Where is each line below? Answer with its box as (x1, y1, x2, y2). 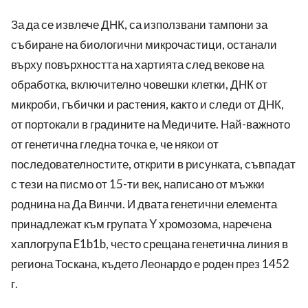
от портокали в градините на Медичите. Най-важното (11, 117, 290, 132)
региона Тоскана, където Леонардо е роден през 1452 (11, 256, 289, 272)
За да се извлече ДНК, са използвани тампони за (11, 17, 267, 32)
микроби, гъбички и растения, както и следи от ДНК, (11, 97, 284, 112)
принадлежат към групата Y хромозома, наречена (11, 217, 272, 232)
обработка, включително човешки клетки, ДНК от (11, 77, 267, 92)
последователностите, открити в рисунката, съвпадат (11, 157, 296, 172)
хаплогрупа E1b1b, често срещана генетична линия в (11, 236, 288, 252)
